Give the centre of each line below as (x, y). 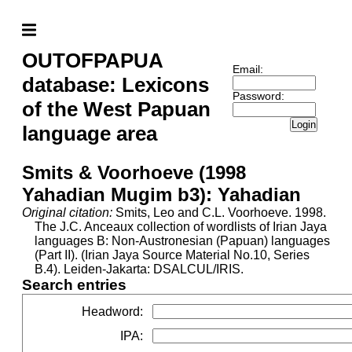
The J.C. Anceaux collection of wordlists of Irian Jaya (181, 227)
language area (90, 134)
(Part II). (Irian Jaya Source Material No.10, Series (172, 255)
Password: (258, 96)
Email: (247, 69)
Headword (111, 311)
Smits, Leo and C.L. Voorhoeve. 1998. (219, 213)
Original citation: (67, 213)
